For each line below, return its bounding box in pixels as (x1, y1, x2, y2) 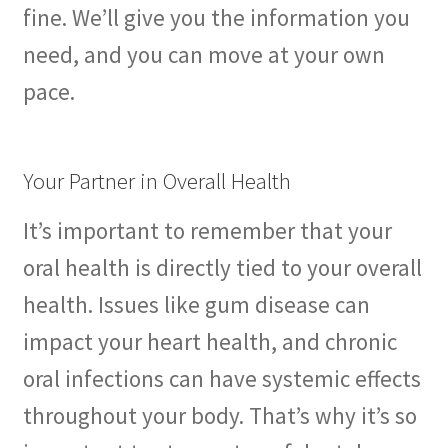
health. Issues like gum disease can (22, 289, 370, 319)
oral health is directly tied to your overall (22, 252, 422, 282)
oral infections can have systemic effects (22, 363, 421, 393)
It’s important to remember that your (22, 215, 392, 245)
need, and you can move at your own (22, 39, 385, 69)
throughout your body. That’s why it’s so (22, 400, 417, 430)
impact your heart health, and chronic (22, 326, 397, 356)
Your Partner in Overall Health (22, 166, 291, 196)
